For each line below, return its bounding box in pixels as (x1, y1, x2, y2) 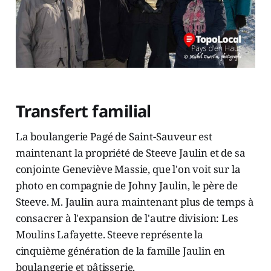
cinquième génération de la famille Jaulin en (15, 243, 226, 258)
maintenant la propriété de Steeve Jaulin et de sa (15, 145, 246, 160)
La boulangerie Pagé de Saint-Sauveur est (15, 129, 212, 143)
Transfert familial (15, 99, 151, 122)
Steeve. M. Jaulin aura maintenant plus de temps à (15, 194, 254, 209)
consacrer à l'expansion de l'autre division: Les (15, 211, 238, 225)
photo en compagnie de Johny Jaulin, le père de (15, 178, 238, 192)
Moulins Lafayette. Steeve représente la (15, 227, 204, 241)
